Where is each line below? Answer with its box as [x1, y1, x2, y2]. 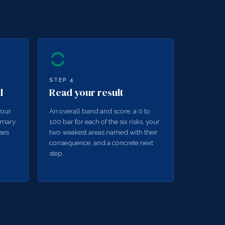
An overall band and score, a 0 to [49, 107, 150, 115]
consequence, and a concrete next [49, 139, 153, 147]
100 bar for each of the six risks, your [49, 118, 160, 126]
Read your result [49, 85, 124, 99]
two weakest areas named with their [49, 128, 158, 136]
